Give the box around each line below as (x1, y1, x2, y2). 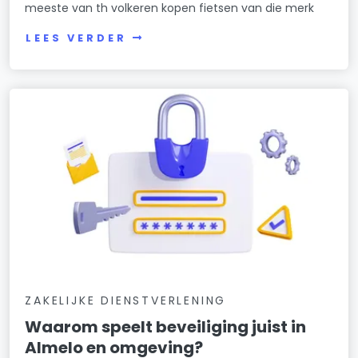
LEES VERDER (26, 31, 127, 46)
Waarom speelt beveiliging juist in (25, 316, 307, 339)
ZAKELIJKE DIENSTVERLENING (25, 292, 227, 309)
